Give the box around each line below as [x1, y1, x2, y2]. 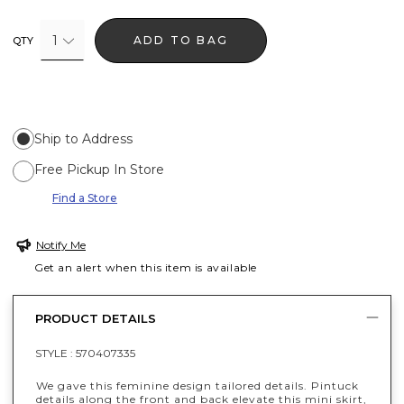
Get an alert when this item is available [34, 260, 258, 274]
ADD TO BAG [133, 32, 229, 47]
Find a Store [52, 190, 117, 205]
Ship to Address [34, 130, 133, 147]
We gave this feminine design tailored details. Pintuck [36, 378, 359, 392]
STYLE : [35, 345, 76, 360]
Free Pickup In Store [34, 161, 164, 178]
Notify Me [36, 237, 86, 252]
